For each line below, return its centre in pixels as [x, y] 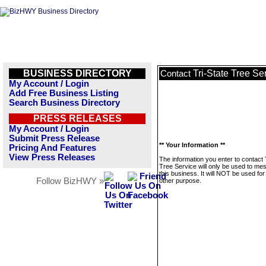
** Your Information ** [192, 145]
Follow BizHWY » [70, 181]
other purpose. [180, 180]
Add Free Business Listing [64, 93]
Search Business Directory [64, 103]
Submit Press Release [54, 138]
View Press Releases [52, 157]
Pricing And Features [53, 148]
